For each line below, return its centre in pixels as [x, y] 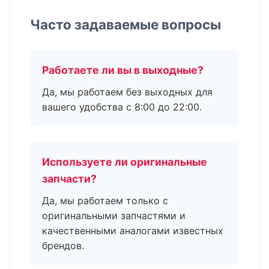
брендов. [63, 246]
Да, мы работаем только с [105, 201]
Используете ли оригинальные [125, 162]
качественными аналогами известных [133, 231]
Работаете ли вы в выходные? [123, 70]
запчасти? [69, 179]
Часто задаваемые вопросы [125, 24]
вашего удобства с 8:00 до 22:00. [122, 107]
